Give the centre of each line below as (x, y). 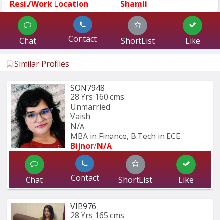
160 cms (110, 96)
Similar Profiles (41, 64)
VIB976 (83, 206)
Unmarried (90, 106)
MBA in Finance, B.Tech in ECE (125, 136)
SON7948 (87, 88)
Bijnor (82, 146)
